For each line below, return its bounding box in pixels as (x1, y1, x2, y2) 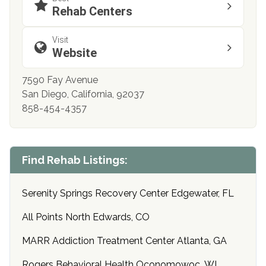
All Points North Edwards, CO (22, 211, 150, 223)
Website (52, 46, 97, 60)
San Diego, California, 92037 (22, 88, 144, 100)
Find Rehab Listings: (22, 154, 128, 166)
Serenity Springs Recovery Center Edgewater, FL (22, 188, 234, 199)
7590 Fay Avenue (22, 74, 98, 85)
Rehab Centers (52, 4, 132, 18)
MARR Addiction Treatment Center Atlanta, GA (22, 235, 227, 246)
